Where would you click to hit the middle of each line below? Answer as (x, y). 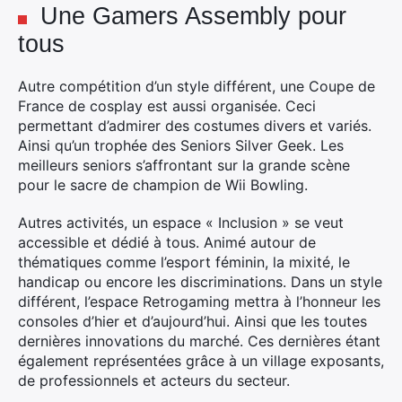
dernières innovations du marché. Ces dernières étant (199, 341)
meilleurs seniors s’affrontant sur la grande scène (184, 165)
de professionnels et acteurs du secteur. (154, 380)
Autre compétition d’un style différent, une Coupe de (197, 86)
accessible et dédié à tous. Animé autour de (167, 242)
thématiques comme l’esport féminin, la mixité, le (184, 262)
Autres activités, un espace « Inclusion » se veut (181, 223)
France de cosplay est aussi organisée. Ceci (167, 106)
